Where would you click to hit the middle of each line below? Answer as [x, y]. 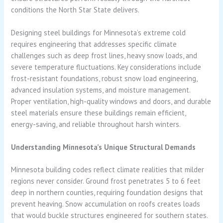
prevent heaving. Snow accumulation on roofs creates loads [106, 204]
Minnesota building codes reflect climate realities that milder [108, 170]
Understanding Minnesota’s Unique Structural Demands [104, 147]
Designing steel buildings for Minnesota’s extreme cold [99, 33]
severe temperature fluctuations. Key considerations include [106, 67]
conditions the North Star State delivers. [75, 9]
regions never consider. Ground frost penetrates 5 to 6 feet [106, 181]
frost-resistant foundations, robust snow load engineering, [104, 79]
